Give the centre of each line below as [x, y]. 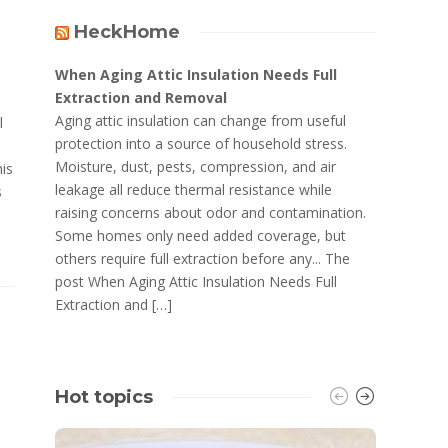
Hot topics [104, 397]
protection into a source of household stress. [201, 143]
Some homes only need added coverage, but [201, 235]
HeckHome [127, 32]
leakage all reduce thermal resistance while [194, 189]
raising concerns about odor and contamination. [211, 212]
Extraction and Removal [141, 97]
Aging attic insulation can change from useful [201, 120]
